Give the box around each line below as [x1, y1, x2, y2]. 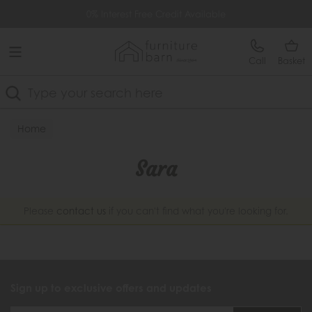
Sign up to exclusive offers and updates [10, 281, 212, 295]
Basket [278, 55, 305, 66]
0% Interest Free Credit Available [86, 8, 226, 19]
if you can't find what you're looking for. [106, 205, 288, 217]
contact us [56, 205, 106, 217]
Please [24, 205, 56, 217]
